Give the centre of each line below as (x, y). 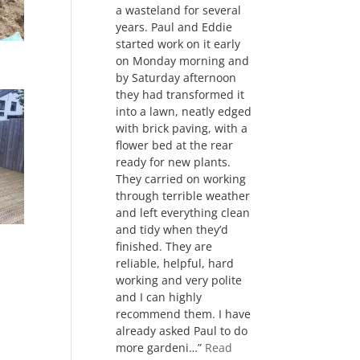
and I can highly (159, 297)
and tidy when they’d (172, 229)
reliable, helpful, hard (175, 263)
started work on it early (178, 44)
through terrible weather (183, 196)
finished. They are (164, 246)
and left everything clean (183, 213)
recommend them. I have (184, 314)
